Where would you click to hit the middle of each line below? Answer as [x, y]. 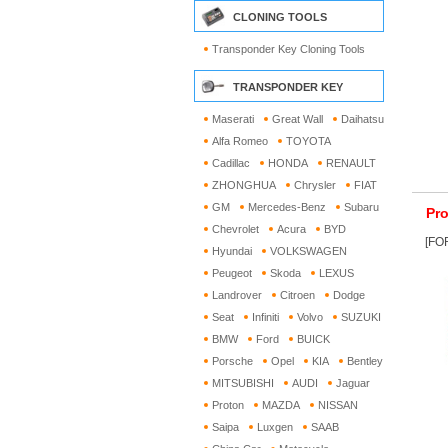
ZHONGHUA [244, 185]
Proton [228, 405]
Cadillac [231, 163]
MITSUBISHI [243, 383]
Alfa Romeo [240, 141]
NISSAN [338, 405]
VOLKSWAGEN [308, 251]
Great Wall [297, 119]
